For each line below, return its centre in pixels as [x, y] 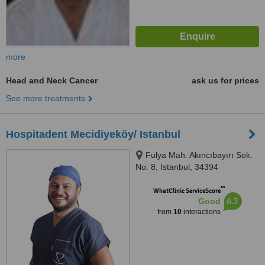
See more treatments [46, 98]
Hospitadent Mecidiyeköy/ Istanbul [93, 134]
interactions [201, 212]
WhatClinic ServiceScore [187, 191]
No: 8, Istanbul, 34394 [177, 167]
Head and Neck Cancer [52, 80]
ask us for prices [225, 80]
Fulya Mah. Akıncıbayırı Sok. [199, 155]
